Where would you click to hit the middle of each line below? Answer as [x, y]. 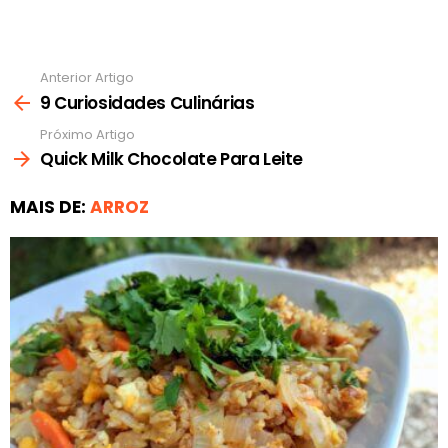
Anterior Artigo [87, 78]
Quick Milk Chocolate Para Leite [171, 159]
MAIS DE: [50, 207]
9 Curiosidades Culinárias [147, 102]
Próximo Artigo [87, 134]
